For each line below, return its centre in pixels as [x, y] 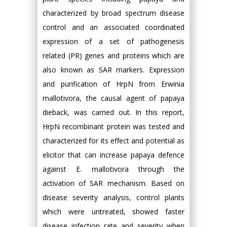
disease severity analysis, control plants [113, 197]
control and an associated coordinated [113, 27]
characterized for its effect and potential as [113, 141]
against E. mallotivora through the [113, 169]
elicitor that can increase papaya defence [113, 155]
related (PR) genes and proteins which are [113, 55]
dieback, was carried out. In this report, [113, 112]
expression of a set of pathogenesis [113, 41]
